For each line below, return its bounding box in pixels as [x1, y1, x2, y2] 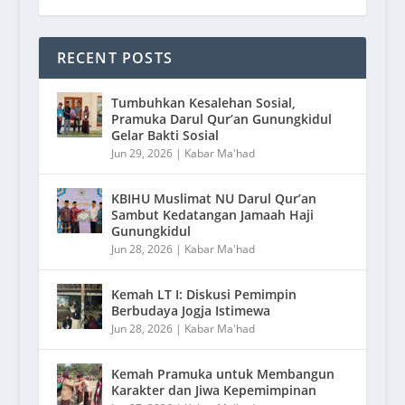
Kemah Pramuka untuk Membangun [110, 364, 334, 382]
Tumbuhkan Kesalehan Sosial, [110, 93, 296, 111]
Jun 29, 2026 [110, 145, 173, 161]
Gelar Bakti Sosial [110, 126, 219, 144]
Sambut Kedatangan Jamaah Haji [110, 205, 314, 223]
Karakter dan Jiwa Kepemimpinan [110, 381, 316, 399]
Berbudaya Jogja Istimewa [110, 301, 270, 319]
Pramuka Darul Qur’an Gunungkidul [110, 109, 332, 127]
